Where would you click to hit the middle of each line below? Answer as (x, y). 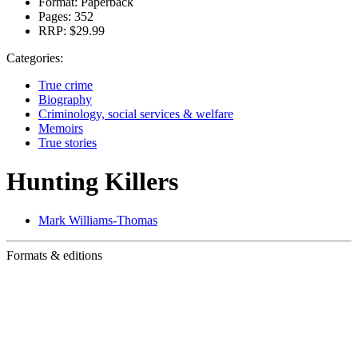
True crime (66, 85)
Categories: (35, 58)
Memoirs (61, 128)
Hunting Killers (92, 181)
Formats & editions (54, 256)
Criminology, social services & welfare (136, 113)
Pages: (55, 16)
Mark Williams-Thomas (98, 221)
